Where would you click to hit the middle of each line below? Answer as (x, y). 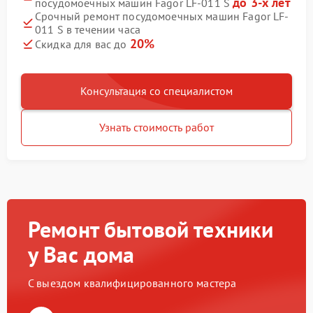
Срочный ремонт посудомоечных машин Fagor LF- (162, 16)
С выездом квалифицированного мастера (132, 283)
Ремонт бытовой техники (151, 229)
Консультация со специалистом (156, 91)
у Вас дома (81, 254)
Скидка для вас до (82, 44)
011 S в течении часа (88, 29)
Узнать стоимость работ (156, 127)
